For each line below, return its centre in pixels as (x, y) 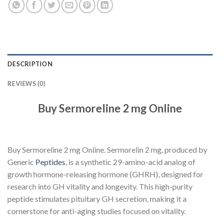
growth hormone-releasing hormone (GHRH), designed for (105, 174)
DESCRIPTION (30, 64)
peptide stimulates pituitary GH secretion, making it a (97, 199)
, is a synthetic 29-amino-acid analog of (130, 162)
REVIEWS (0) (26, 84)
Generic (21, 162)
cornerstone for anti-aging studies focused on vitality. (96, 211)
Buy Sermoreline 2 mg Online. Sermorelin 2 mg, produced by (107, 150)
